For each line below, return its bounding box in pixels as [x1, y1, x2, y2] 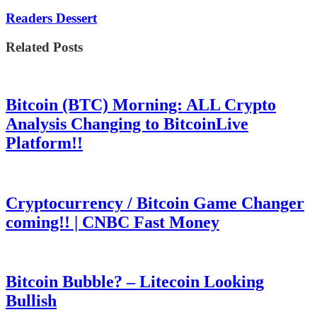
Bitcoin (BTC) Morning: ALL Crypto [6, 95, 276, 114]
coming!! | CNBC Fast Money [6, 212, 219, 231]
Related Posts [6, 40, 83, 55]
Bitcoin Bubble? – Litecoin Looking [6, 272, 264, 292]
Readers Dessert [6, 11, 97, 26]
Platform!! [6, 133, 83, 152]
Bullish [6, 292, 57, 311]
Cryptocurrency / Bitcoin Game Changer [6, 193, 304, 212]
